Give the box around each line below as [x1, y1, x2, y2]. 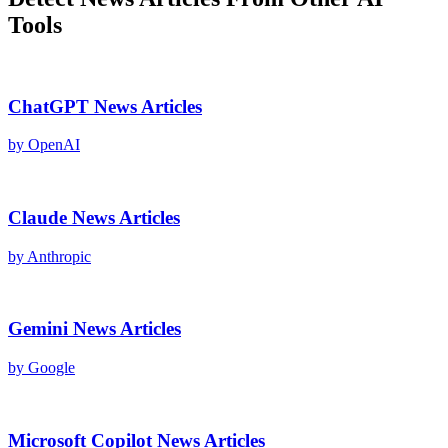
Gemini [8, 318, 68, 340]
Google [28, 359, 75, 377]
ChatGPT [8, 95, 89, 117]
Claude [8, 206, 67, 228]
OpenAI [28, 136, 80, 154]
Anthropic [27, 247, 91, 265]
